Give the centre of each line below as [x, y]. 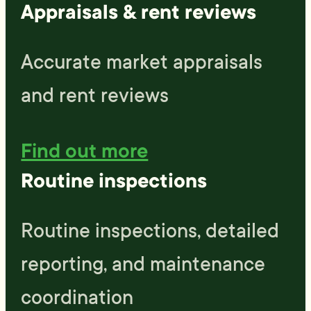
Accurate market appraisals [142, 62]
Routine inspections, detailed [150, 230]
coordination [77, 297]
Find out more [85, 151]
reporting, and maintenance [143, 264]
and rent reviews [95, 95]
